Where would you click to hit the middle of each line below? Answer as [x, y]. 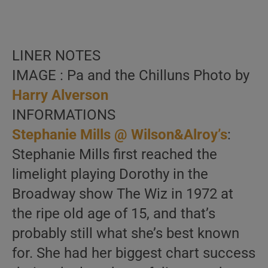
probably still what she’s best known [126, 233]
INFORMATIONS [64, 115]
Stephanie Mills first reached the [115, 154]
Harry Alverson [60, 95]
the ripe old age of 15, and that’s [114, 214]
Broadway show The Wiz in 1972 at [123, 194]
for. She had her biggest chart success [134, 253]
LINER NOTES [56, 56]
